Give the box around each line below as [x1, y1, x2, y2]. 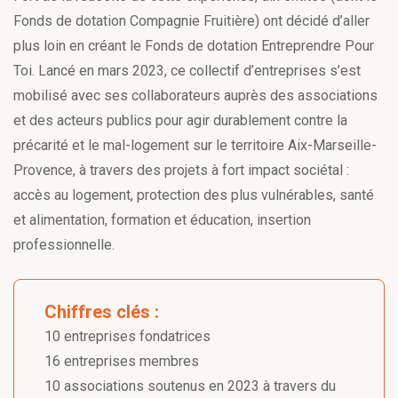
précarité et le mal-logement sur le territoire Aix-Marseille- [13, 137, 377, 154]
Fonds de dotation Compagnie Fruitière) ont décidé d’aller [13, 12, 370, 29]
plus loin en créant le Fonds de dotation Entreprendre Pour [13, 37, 374, 54]
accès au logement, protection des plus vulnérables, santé [13, 187, 374, 203]
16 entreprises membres [44, 353, 199, 370]
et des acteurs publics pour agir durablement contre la [13, 112, 347, 129]
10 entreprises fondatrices [44, 328, 211, 345]
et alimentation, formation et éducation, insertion [13, 211, 311, 228]
